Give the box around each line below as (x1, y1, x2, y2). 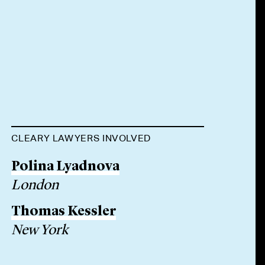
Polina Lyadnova (11, 160, 120, 174)
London (11, 179, 59, 193)
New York (11, 224, 69, 238)
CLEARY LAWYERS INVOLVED (11, 132, 151, 144)
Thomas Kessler (11, 205, 117, 219)
